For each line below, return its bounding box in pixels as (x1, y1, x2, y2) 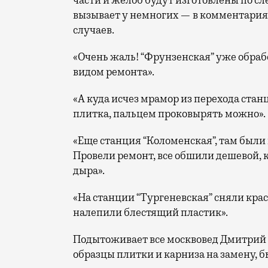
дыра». (73, 163, 105, 177)
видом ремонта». (73, 65, 154, 78)
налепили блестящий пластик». (73, 205, 228, 219)
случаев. (73, 23, 114, 36)
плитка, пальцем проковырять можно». (73, 106, 266, 120)
